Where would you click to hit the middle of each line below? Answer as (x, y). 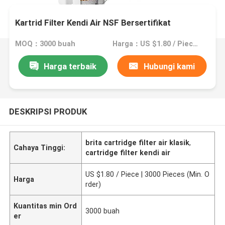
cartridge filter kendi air (128, 152)
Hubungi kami (169, 66)
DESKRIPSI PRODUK (48, 111)
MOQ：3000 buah (45, 44)
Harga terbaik (70, 66)
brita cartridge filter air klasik (138, 142)
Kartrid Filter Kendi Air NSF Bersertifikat (93, 22)
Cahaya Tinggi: (40, 147)
